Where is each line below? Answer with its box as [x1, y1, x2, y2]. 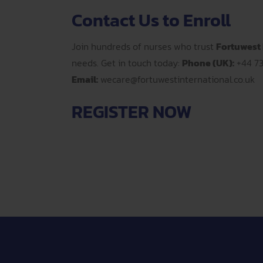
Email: [72, 72, 98, 86]
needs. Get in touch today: [72, 56, 182, 70]
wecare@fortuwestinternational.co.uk [100, 72, 255, 86]
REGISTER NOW [72, 99, 191, 125]
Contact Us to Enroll [72, 7, 231, 33]
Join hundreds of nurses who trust [72, 39, 216, 53]
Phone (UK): [182, 56, 234, 70]
